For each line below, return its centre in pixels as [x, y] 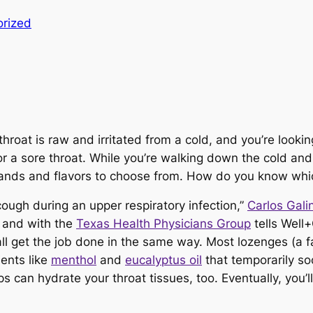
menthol [74, 260]
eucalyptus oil [163, 260]
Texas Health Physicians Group [163, 224]
